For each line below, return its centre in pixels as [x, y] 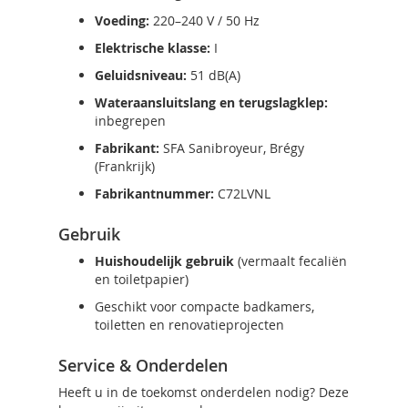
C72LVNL [242, 194]
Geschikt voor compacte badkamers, [204, 306]
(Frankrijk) [125, 166]
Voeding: [122, 20]
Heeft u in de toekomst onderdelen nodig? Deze [204, 392]
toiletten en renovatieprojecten [189, 325]
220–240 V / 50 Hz [204, 20]
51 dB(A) [214, 75]
